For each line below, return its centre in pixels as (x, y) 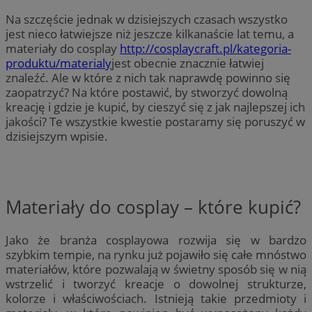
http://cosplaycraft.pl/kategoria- (205, 49)
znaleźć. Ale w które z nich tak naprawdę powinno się (148, 78)
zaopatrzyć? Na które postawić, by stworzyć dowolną (147, 93)
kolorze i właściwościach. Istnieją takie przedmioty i (156, 299)
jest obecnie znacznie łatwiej (188, 63)
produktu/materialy (58, 63)
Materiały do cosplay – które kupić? (153, 206)
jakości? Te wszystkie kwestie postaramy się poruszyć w (155, 122)
